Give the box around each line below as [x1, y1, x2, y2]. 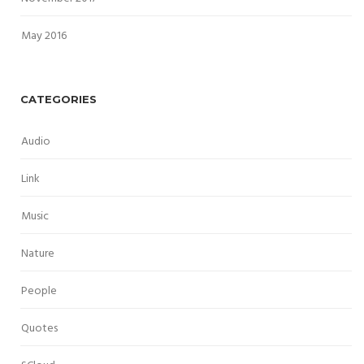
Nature [21, 244, 54, 263]
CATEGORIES [20, 92, 97, 106]
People [21, 281, 57, 301]
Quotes [21, 318, 58, 338]
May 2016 [21, 26, 67, 45]
